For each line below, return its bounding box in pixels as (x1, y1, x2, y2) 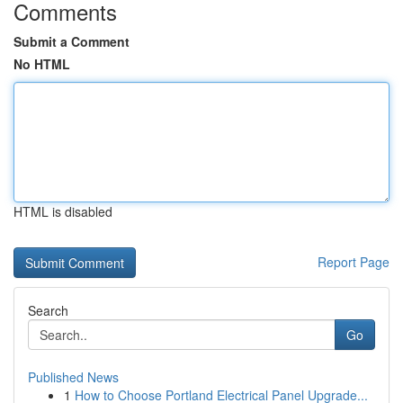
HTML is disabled (13, 202, 112, 220)
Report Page (318, 253, 390, 271)
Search (28, 301, 68, 319)
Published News (28, 368, 119, 386)
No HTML (13, 55, 70, 73)
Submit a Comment (13, 32, 130, 50)
